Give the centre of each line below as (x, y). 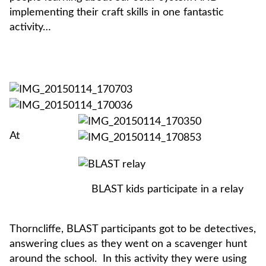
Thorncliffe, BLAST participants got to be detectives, (133, 229)
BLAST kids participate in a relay (167, 189)
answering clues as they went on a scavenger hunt (128, 244)
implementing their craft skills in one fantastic (117, 12)
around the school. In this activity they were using (128, 259)
